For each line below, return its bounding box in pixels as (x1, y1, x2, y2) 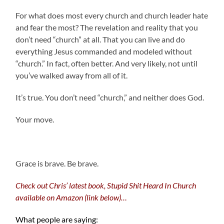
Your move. (15, 114, 54, 124)
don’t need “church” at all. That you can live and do (15, 34, 185, 44)
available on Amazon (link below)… (15, 192, 127, 202)
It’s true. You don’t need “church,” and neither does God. (15, 92, 204, 102)
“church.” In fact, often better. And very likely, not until (15, 58, 198, 68)
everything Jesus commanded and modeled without (15, 46, 192, 56)
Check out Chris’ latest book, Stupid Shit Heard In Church (15, 180, 196, 190)
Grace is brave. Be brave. (15, 158, 99, 168)
